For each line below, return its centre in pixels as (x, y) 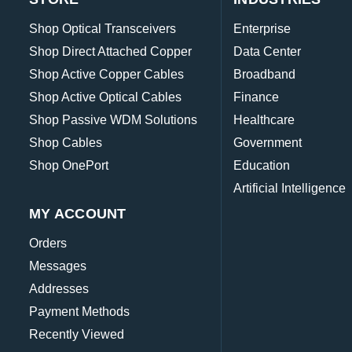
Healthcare (264, 120)
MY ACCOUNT (78, 214)
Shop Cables (66, 143)
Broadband (265, 75)
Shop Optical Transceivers (103, 29)
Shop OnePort (69, 166)
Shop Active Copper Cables (106, 75)
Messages (58, 266)
